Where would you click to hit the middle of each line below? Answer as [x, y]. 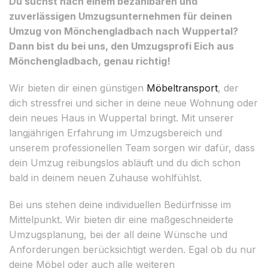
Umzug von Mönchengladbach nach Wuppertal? [124, 31]
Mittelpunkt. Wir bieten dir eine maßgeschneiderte [121, 219]
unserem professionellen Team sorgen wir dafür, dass [132, 147]
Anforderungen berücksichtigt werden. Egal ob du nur [133, 249]
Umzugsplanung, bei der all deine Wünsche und [118, 234]
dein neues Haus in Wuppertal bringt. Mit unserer [121, 118]
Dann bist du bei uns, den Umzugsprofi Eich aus [121, 46]
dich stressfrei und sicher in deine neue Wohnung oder [133, 103]
